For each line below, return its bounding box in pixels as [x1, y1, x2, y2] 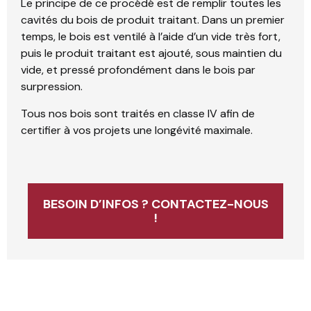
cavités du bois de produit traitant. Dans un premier [21, 12, 285, 28]
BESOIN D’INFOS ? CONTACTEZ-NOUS [42, 196, 269, 213]
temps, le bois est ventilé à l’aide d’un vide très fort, [21, 29, 280, 44]
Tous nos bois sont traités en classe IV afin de [21, 106, 255, 121]
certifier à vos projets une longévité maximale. [21, 122, 253, 137]
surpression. [21, 79, 83, 94]
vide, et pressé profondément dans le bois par [21, 62, 255, 78]
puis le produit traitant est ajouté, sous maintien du [21, 46, 282, 61]
